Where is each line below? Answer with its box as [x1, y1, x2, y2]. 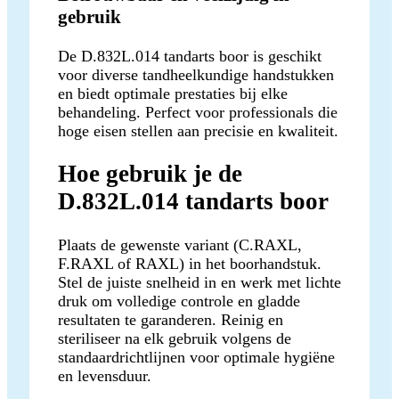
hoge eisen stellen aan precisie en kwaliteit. [58, 121, 338, 140]
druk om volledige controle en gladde [58, 291, 300, 310]
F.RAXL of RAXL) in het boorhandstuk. [58, 254, 322, 273]
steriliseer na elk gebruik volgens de [58, 329, 291, 347]
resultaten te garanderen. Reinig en [58, 310, 283, 329]
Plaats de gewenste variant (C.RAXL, [58, 235, 302, 254]
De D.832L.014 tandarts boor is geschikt [58, 46, 322, 65]
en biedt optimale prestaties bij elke [58, 84, 288, 102]
